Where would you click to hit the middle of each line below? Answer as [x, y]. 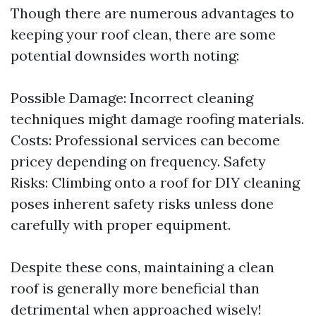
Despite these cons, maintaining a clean [142, 267]
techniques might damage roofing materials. [157, 119]
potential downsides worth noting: [125, 55]
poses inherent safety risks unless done [142, 203]
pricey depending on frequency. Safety [138, 161]
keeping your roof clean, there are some [143, 34]
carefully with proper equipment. [121, 225]
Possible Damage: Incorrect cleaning [132, 98]
